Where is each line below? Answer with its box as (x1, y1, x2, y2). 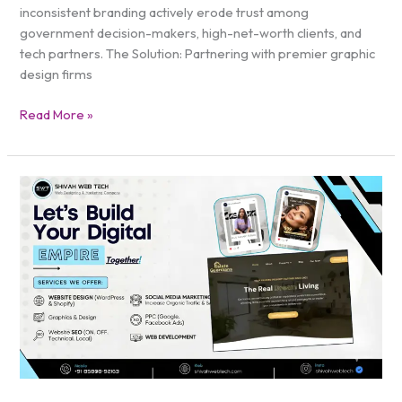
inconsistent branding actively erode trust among (20, 4, 310, 22)
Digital (19, 197, 57, 214)
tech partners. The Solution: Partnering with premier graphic (20, 45, 376, 63)
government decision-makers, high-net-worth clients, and (20, 24, 363, 42)
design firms (20, 66, 93, 83)
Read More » (20, 106, 94, 124)
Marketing (19, 217, 79, 235)
